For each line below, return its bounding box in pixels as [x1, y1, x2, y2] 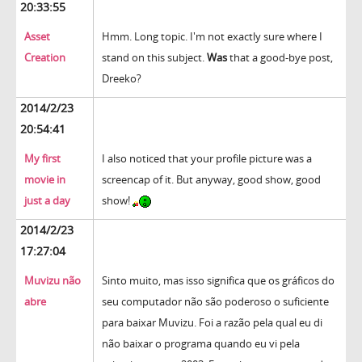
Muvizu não [24, 273, 81, 288]
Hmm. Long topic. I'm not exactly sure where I [102, 29, 322, 44]
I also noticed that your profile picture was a [102, 151, 312, 166]
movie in [24, 172, 65, 187]
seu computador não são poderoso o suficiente [102, 294, 329, 309]
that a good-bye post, [229, 50, 333, 65]
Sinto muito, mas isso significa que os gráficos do [102, 273, 335, 288]
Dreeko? [102, 71, 141, 86]
